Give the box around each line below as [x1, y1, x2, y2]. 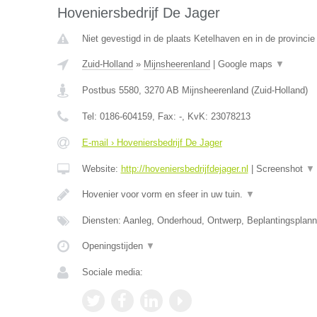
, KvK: [181, 111, 211, 122]
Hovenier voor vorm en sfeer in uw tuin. [81, 189, 246, 200]
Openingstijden [81, 241, 146, 251]
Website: [81, 163, 121, 174]
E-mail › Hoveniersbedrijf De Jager [81, 137, 222, 148]
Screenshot [255, 163, 306, 174]
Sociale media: [81, 267, 143, 277]
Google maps [217, 59, 275, 69]
